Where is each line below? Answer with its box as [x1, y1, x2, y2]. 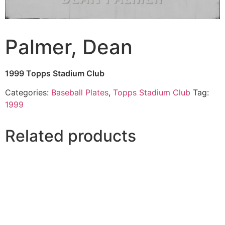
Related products [5, 126, 136, 146]
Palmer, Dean [5, 34, 133, 59]
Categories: [5, 87, 51, 98]
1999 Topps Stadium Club [5, 68, 104, 78]
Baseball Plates [51, 87, 108, 98]
